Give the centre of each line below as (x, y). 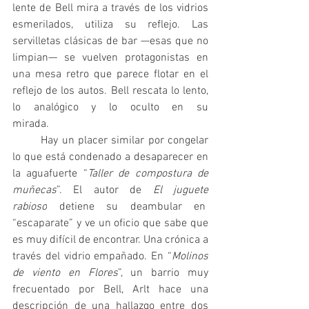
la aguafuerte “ (50, 174)
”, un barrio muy (163, 273)
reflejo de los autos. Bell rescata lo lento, (110, 91)
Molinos (190, 257)
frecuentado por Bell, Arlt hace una (110, 290)
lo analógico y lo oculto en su (110, 108)
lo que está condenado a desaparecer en (110, 158)
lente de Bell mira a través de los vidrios (110, 9)
